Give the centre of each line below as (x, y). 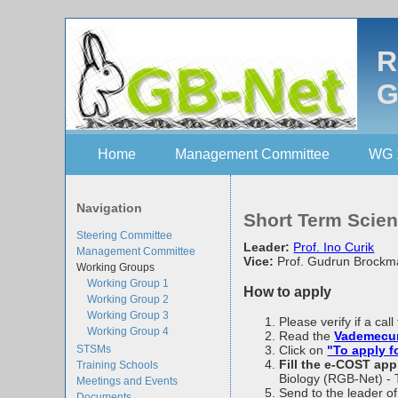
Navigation (110, 208)
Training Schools (118, 365)
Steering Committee (125, 235)
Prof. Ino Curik (334, 247)
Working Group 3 (128, 315)
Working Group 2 (128, 299)
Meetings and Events (127, 381)
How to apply (288, 291)
